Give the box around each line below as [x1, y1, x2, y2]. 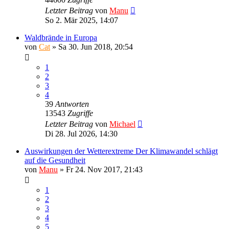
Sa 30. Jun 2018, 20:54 [58, 42, 133, 51]
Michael [109, 119, 135, 128]
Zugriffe [67, 108, 93, 118]
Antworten [55, 99, 89, 108]
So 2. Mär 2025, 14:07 [45, 15, 118, 25]
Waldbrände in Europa [25, 33, 97, 42]
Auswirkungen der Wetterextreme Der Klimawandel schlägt [25, 146, 218, 155]
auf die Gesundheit [25, 155, 85, 165]
